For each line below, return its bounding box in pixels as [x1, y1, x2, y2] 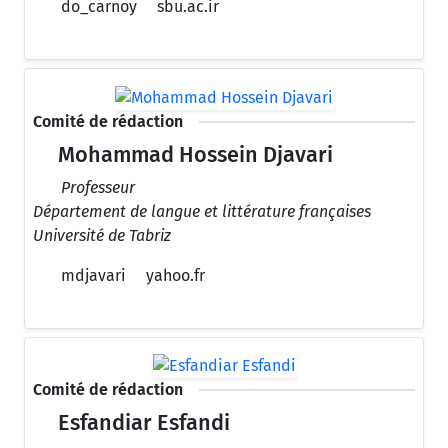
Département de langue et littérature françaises [33, 201, 371, 221]
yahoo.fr [146, 265, 205, 285]
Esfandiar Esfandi [53, 410, 231, 437]
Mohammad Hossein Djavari [53, 141, 334, 168]
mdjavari [57, 265, 126, 285]
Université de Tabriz [33, 225, 171, 245]
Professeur [61, 177, 135, 197]
